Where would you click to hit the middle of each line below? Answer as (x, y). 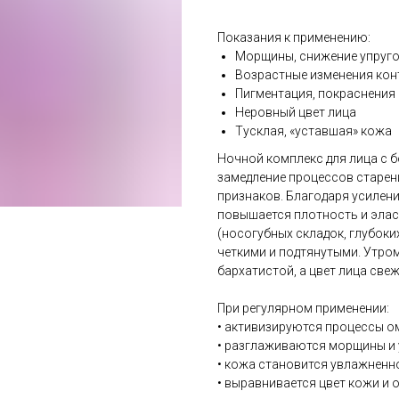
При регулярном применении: (303, 309)
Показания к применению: (294, 38)
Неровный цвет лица (296, 113)
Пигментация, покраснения (315, 94)
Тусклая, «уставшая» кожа (313, 131)
